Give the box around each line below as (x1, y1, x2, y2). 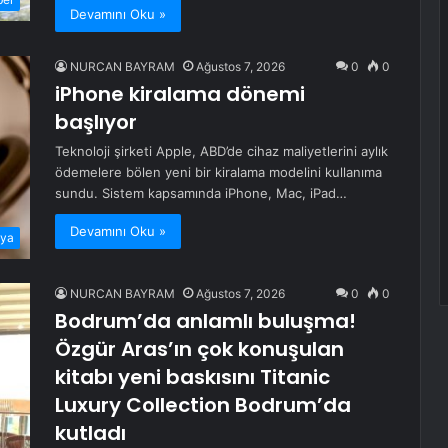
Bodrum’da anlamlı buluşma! (55, 307, 356, 336)
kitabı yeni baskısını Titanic (55, 363, 330, 392)
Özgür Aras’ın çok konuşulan (55, 335, 344, 364)
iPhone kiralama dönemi (55, 80, 305, 109)
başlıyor (55, 108, 137, 137)
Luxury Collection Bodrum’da (55, 391, 351, 420)
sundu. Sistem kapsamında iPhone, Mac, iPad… (55, 185, 347, 202)
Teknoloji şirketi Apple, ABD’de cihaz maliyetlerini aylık (55, 143, 388, 160)
